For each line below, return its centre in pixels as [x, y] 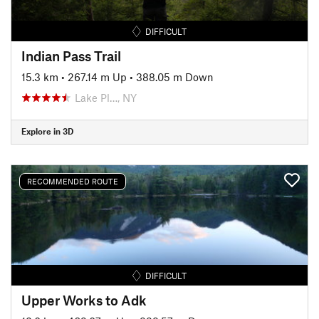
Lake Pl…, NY [106, 97]
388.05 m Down [175, 77]
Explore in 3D [47, 131]
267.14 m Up [97, 77]
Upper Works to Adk [84, 300]
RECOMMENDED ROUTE [73, 181]
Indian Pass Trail [71, 56]
